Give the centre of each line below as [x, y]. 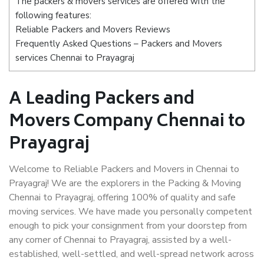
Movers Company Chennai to [127, 122]
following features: [53, 16]
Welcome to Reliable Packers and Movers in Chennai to [124, 169]
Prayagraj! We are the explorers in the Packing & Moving [125, 183]
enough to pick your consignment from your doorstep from [128, 226]
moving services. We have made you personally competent [131, 212]
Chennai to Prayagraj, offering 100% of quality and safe [122, 197]
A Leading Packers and [102, 100]
